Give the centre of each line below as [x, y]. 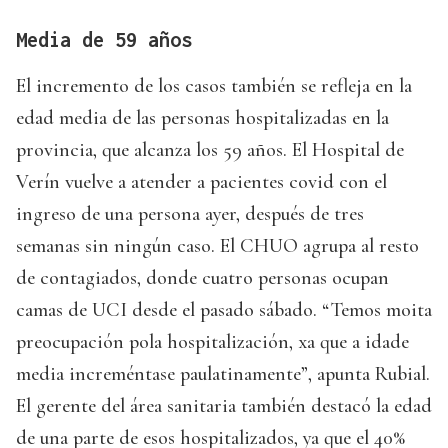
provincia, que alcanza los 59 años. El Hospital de [210, 150]
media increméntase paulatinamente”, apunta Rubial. [223, 374]
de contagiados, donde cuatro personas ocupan [202, 278]
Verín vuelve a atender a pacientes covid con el [201, 182]
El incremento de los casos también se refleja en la [214, 86]
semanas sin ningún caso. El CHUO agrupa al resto [217, 246]
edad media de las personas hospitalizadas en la [202, 118]
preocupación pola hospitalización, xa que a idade [212, 342]
